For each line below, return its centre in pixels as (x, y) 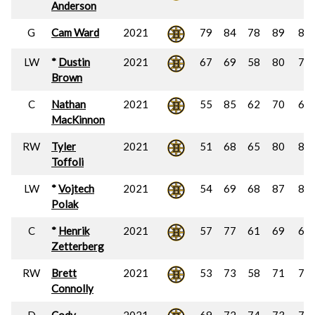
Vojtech (76, 188)
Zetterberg (78, 246)
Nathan (69, 104)
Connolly (72, 288)
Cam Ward (75, 32)
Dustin (74, 62)
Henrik (74, 231)
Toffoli (67, 162)
